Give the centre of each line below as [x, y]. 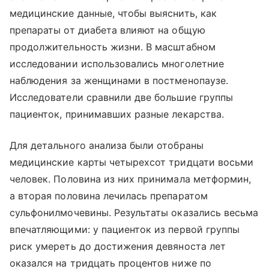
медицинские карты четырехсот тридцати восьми [132, 162]
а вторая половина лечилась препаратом [109, 196]
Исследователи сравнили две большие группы [121, 98]
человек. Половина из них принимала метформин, [131, 179]
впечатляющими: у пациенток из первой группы [125, 230]
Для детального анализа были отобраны [107, 146]
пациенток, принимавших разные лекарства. [117, 114]
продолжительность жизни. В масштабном [113, 47]
